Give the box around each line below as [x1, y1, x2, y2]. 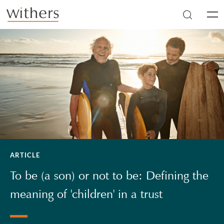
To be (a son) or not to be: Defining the [10, 168, 209, 183]
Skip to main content [5, 14, 76, 24]
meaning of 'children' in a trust [10, 186, 163, 201]
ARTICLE [10, 151, 40, 159]
